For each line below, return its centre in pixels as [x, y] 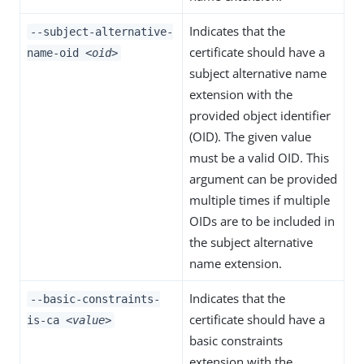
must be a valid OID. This [259, 158]
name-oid [56, 53]
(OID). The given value [250, 136]
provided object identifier [260, 115]
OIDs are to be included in [262, 221]
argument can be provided [263, 179]
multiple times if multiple [260, 200]
